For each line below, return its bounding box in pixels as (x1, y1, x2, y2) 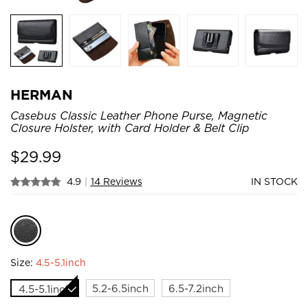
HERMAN (10, 86, 73, 103)
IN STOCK (251, 175, 298, 187)
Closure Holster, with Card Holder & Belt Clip (10, 121, 250, 135)
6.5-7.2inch (168, 282, 223, 295)
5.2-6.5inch (92, 282, 148, 295)
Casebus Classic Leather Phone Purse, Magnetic (10, 109, 267, 122)
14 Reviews (90, 175, 142, 187)
